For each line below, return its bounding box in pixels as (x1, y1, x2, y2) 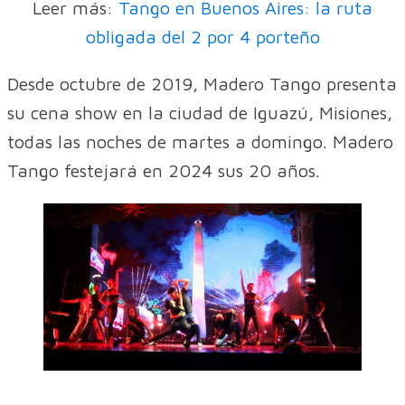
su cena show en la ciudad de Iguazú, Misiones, (7, 101, 392, 123)
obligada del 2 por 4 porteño (85, 25, 320, 47)
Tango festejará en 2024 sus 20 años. (7, 159, 320, 181)
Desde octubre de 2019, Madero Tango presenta (7, 72, 397, 94)
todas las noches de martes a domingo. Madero (7, 130, 393, 152)
